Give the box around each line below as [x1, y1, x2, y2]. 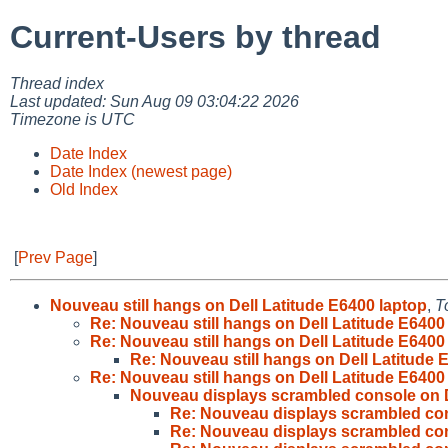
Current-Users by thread [10, 19, 381, 56]
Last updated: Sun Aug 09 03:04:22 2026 [10, 92, 299, 110]
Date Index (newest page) [50, 162, 232, 180]
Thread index [10, 74, 104, 92]
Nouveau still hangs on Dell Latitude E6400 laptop [50, 296, 427, 314]
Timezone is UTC [10, 110, 135, 128]
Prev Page [18, 248, 93, 266]
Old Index [50, 180, 118, 198]
